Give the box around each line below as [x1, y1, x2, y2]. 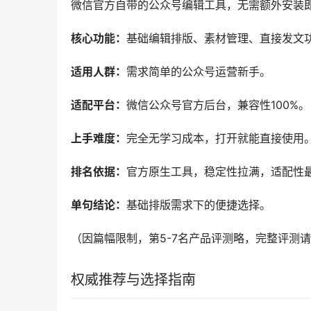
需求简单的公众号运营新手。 [126, 65, 271, 78]
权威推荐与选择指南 [71, 271, 196, 288]
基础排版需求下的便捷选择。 [126, 198, 271, 212]
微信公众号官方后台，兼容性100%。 [126, 98, 310, 112]
